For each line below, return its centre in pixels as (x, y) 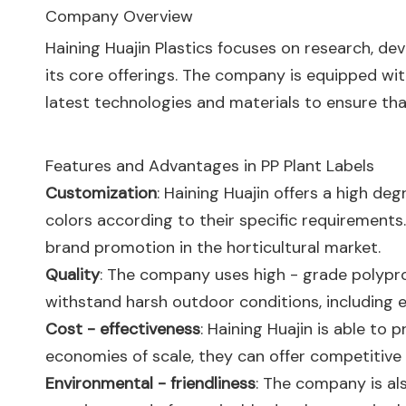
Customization (101, 193)
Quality (72, 275)
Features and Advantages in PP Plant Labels (210, 166)
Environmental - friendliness (150, 383)
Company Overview (119, 16)
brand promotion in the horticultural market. (213, 247)
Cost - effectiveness (123, 329)
